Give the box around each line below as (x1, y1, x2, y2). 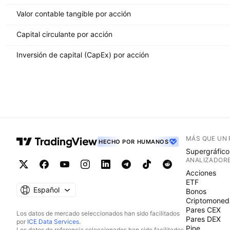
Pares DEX (186, 215, 221, 223)
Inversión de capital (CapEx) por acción (16, 50, 149, 59)
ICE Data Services (27, 218, 79, 225)
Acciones (186, 168, 216, 177)
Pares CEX (186, 205, 221, 214)
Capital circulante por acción (16, 29, 112, 39)
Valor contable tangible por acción (16, 9, 131, 18)
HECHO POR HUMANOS (99, 138, 169, 145)
